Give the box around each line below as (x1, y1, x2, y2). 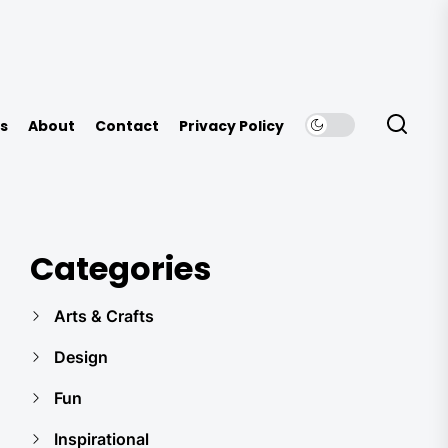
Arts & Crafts (54, 306, 154, 326)
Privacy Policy (179, 116, 284, 137)
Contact (95, 116, 159, 137)
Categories (30, 246, 211, 291)
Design (54, 347, 108, 367)
